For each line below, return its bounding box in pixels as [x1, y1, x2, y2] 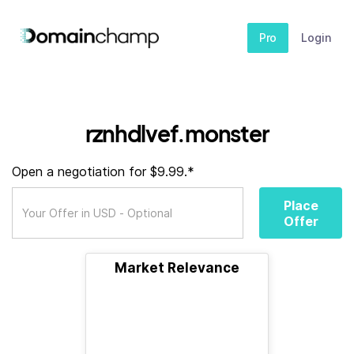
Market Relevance [115, 260, 239, 276]
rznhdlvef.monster [85, 119, 269, 147]
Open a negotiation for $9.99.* [12, 164, 194, 179]
